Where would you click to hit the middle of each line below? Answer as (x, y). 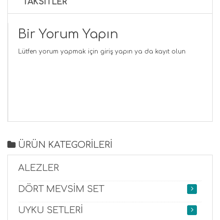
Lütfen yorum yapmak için (59, 51)
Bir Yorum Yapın (68, 34)
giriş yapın (116, 51)
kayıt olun (170, 51)
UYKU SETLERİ (51, 210)
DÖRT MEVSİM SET (61, 189)
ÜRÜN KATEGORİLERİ (64, 145)
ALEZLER (39, 168)
